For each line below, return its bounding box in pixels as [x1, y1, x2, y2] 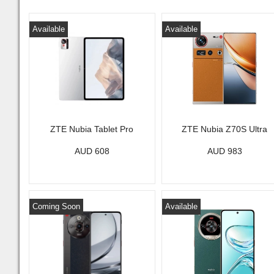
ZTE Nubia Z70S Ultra [182, 124, 268, 134]
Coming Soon [32, 202, 80, 211]
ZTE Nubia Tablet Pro [50, 124, 134, 134]
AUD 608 [74, 146, 109, 156]
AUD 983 [207, 146, 242, 156]
